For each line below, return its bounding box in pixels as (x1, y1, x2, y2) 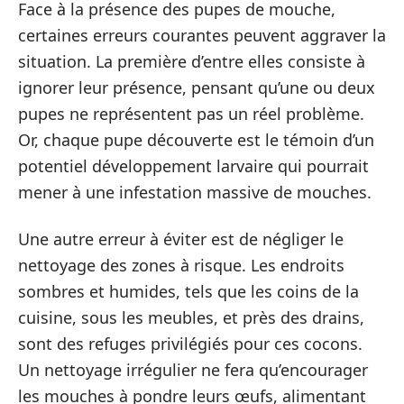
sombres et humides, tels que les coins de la (18, 280, 359, 302)
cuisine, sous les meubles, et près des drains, (18, 306, 364, 328)
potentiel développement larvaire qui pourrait (18, 155, 369, 177)
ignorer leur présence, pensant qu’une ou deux (18, 77, 375, 98)
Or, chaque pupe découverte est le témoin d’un (18, 129, 374, 151)
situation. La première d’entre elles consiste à (18, 50, 365, 72)
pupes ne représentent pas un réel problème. (18, 103, 364, 124)
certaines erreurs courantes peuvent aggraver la (18, 24, 386, 46)
